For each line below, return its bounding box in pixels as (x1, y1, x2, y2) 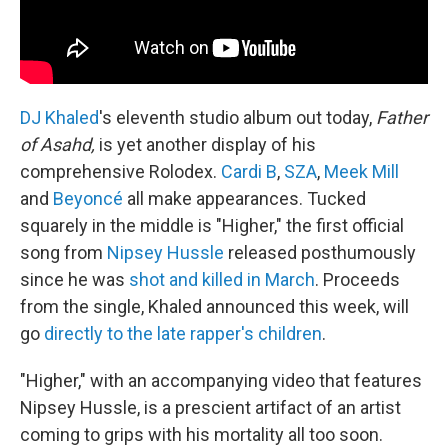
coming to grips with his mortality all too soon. (20, 423, 383, 445)
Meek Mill (324, 160, 399, 182)
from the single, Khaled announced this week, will (20, 295, 409, 317)
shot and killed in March (129, 268, 315, 290)
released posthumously (224, 241, 416, 263)
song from (20, 241, 107, 263)
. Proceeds (315, 268, 400, 290)
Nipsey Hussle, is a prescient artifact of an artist (20, 396, 401, 418)
